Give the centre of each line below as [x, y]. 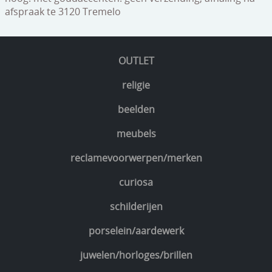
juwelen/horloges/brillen [136, 255]
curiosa [136, 182]
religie [136, 85]
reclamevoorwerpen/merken [136, 158]
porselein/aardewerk [136, 231]
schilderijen [136, 207]
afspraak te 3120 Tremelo [63, 12]
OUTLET [136, 61]
